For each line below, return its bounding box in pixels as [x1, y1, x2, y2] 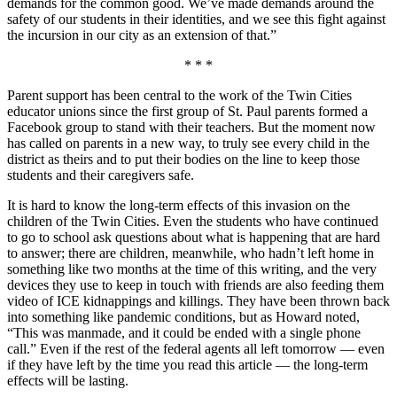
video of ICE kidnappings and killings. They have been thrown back [7, 292, 390, 308]
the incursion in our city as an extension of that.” [7, 27, 276, 43]
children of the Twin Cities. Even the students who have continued [7, 213, 378, 229]
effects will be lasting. [7, 372, 128, 388]
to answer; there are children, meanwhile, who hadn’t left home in [7, 245, 374, 261]
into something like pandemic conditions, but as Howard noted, [7, 308, 360, 324]
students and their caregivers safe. [7, 167, 194, 183]
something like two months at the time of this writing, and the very [7, 261, 377, 276]
